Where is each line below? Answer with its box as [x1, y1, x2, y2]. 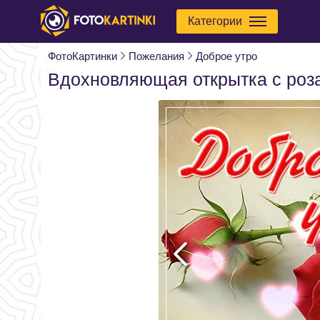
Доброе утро [196, 50, 257, 62]
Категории [188, 15, 242, 27]
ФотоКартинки [48, 50, 117, 62]
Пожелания [129, 50, 184, 62]
